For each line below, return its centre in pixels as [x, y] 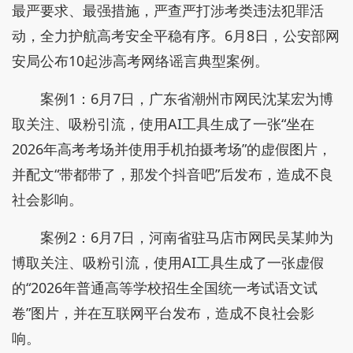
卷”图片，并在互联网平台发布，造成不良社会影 [163, 313]
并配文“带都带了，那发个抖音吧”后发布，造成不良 [173, 174]
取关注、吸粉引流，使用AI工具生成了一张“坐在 [163, 124]
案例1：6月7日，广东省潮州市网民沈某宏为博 [187, 98]
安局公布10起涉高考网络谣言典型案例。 [140, 61]
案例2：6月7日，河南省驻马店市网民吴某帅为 [187, 237]
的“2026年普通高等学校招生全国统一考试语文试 [165, 288]
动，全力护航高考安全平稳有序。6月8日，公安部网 [176, 35]
